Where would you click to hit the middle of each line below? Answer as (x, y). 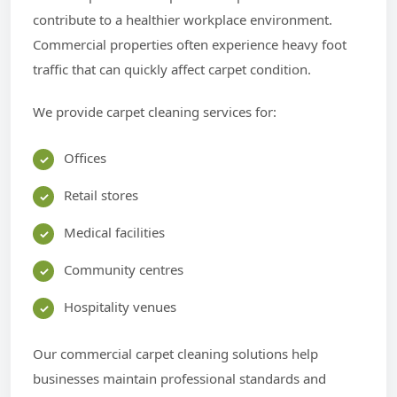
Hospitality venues (120, 306)
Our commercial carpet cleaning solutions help (175, 353)
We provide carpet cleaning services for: (155, 111)
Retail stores (101, 195)
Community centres (124, 269)
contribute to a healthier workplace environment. (183, 19)
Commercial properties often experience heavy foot (190, 44)
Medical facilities (114, 232)
